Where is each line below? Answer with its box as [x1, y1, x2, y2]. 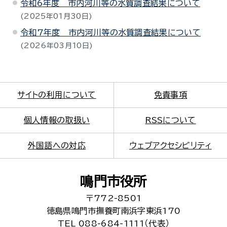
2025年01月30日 [24, 13, 89, 20]
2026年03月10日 [24, 42, 89, 49]
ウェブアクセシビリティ [129, 141, 212, 149]
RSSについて [145, 116, 196, 124]
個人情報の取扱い [23, 116, 90, 124]
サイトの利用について [17, 91, 96, 99]
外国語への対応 [27, 141, 86, 149]
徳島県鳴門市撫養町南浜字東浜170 [46, 207, 181, 215]
